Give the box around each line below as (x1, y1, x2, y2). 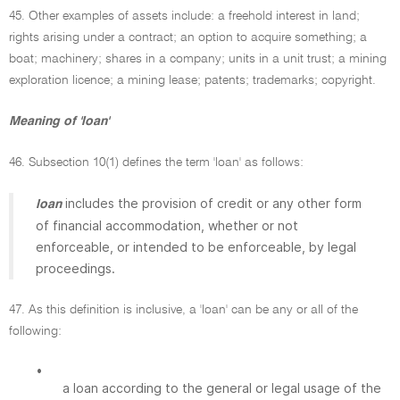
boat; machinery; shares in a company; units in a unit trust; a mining (9, 53, 387, 65)
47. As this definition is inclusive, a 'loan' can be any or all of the (9, 304, 358, 316)
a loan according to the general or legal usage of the (62, 380, 381, 396)
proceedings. (36, 261, 115, 276)
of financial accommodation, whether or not (36, 218, 298, 233)
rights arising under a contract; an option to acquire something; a (9, 31, 367, 44)
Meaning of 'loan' (9, 115, 109, 128)
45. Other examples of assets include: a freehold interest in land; (9, 10, 360, 22)
